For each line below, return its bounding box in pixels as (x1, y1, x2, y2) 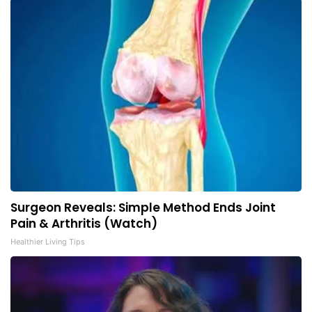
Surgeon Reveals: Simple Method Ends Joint (10, 199, 276, 217)
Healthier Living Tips (10, 237, 85, 247)
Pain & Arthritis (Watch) (10, 215, 157, 233)
